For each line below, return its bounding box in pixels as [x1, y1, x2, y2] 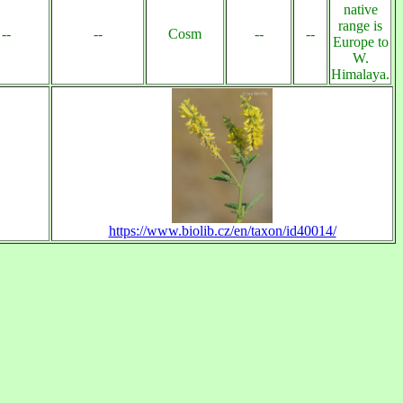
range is [338, 18, 382, 33]
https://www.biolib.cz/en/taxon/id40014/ [108, 223, 336, 238]
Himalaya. [331, 67, 390, 82]
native [343, 2, 378, 17]
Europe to [332, 34, 389, 49]
